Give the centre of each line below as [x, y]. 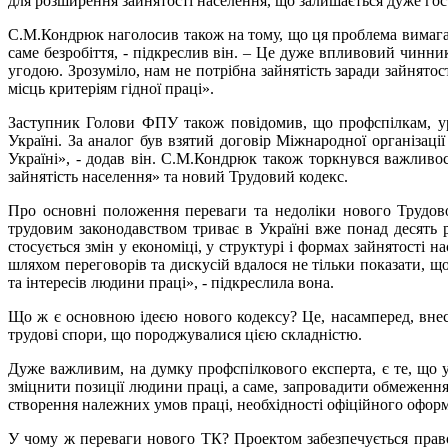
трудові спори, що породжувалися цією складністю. [185, 334]
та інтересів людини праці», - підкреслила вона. [171, 282]
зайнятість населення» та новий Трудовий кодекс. [178, 176]
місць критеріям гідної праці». [111, 88]
